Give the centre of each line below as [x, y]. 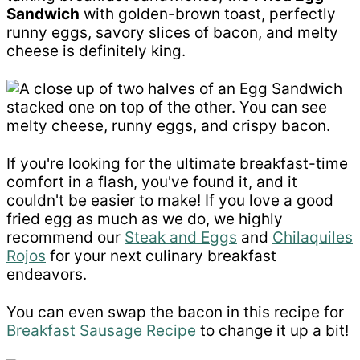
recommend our [65, 238]
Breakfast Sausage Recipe [101, 331]
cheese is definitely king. [96, 51]
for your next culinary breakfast [161, 256]
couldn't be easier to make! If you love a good [170, 201]
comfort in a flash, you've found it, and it [152, 182]
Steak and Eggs [181, 238]
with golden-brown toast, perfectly [208, 14]
